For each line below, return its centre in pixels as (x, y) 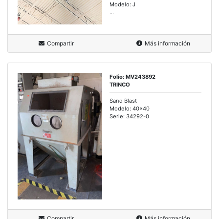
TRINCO (120, 84)
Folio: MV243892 (132, 77)
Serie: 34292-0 (129, 116)
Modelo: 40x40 (130, 108)
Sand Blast (123, 100)
